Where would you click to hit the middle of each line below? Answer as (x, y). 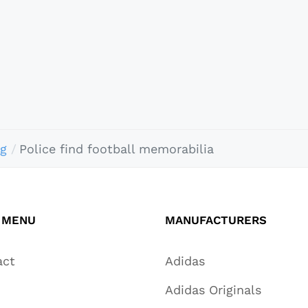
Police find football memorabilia (117, 148)
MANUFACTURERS (216, 220)
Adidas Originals (213, 290)
